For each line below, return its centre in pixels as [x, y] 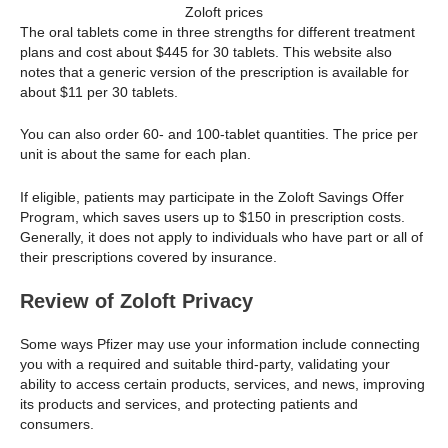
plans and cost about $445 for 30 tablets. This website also [206, 51]
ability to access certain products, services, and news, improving [222, 383]
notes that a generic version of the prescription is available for [214, 71]
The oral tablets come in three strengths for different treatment [217, 31]
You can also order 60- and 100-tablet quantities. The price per [219, 134]
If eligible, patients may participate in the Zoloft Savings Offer [212, 196]
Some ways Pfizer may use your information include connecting [220, 343]
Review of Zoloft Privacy [136, 300]
